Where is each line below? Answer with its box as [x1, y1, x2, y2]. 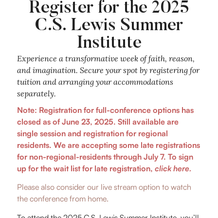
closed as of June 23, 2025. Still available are [17, 117, 179, 127]
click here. [155, 163, 192, 173]
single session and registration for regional [17, 128, 168, 138]
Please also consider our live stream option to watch [17, 182, 191, 192]
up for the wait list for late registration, [17, 163, 155, 173]
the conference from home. [17, 194, 109, 204]
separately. [17, 89, 56, 98]
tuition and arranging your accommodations [17, 77, 173, 87]
